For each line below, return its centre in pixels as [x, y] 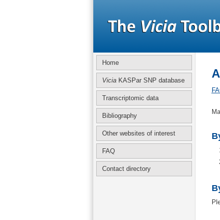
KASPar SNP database [150, 80]
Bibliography [119, 116]
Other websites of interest [138, 133]
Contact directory [126, 169]
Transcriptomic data [130, 98]
